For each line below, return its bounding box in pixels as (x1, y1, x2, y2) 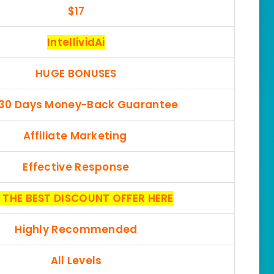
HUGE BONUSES (35, 65, 117, 81)
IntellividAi (47, 34, 105, 50)
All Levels (50, 253, 102, 268)
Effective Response (23, 159, 130, 174)
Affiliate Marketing (23, 128, 130, 143)
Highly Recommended (15, 221, 138, 237)
